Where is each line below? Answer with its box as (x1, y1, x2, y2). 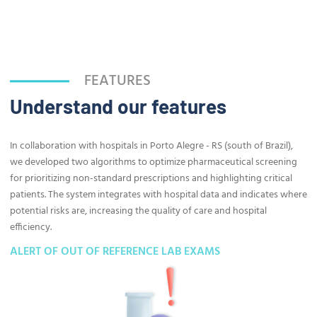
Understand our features (10, 94, 226, 119)
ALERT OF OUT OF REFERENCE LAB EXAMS (10, 243, 220, 262)
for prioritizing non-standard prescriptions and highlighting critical (10, 171, 292, 188)
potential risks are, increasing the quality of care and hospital (10, 203, 267, 220)
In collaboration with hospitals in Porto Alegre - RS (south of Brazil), (10, 138, 293, 155)
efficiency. (10, 219, 52, 236)
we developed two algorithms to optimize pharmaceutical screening (10, 154, 297, 171)
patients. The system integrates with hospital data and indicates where (10, 187, 307, 204)
